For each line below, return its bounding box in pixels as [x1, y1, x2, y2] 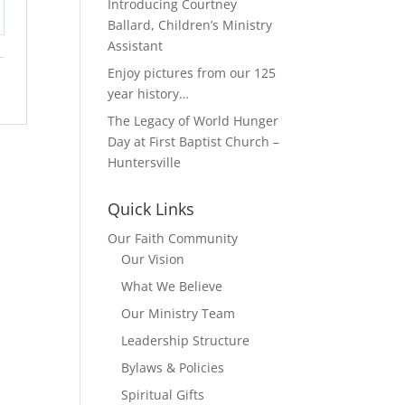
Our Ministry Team [121, 305, 236, 323]
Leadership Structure [121, 332, 250, 350]
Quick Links [108, 198, 195, 221]
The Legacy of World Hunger [108, 112, 279, 130]
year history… [108, 85, 190, 103]
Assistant [108, 37, 164, 55]
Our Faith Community [108, 230, 239, 248]
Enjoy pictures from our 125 [108, 64, 277, 82]
